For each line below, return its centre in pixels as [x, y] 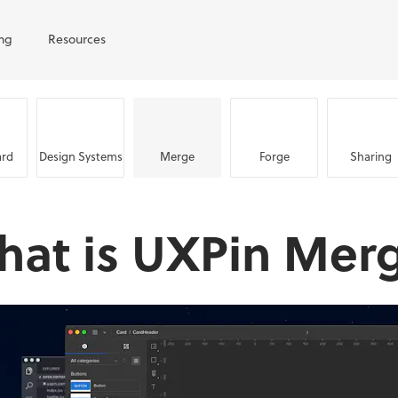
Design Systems [80, 155]
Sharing [371, 155]
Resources [77, 38]
